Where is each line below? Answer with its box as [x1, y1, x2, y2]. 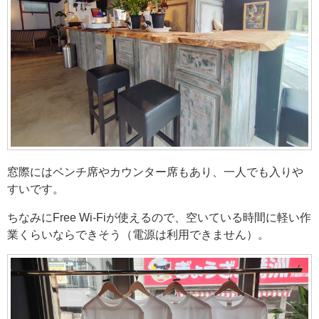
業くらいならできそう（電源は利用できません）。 [7, 228, 269, 240]
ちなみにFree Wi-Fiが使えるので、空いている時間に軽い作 [7, 211, 311, 223]
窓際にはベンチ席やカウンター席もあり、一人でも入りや [7, 165, 303, 177]
